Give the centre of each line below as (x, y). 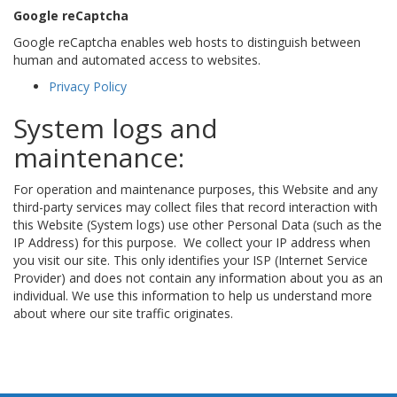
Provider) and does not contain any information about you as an (198, 277)
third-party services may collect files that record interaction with (195, 206)
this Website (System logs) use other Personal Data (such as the (198, 224)
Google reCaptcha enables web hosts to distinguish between (187, 42)
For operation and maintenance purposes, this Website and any (195, 189)
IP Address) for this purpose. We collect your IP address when (192, 242)
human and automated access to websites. (137, 59)
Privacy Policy (88, 86)
